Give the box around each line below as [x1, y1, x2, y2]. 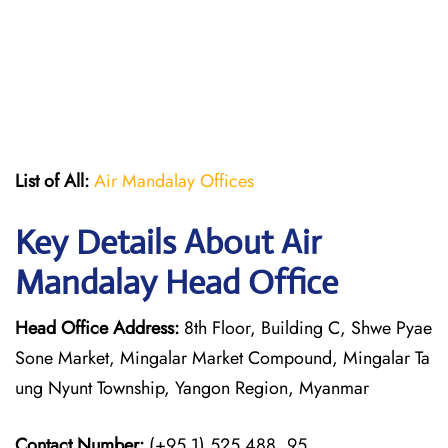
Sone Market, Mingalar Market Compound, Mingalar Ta [15, 345, 430, 371]
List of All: [15, 168, 89, 194]
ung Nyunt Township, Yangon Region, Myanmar [15, 375, 369, 401]
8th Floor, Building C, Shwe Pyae [179, 315, 432, 341]
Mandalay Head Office [15, 262, 338, 303]
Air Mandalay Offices [94, 168, 254, 194]
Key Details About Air [15, 222, 321, 263]
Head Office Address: [15, 315, 179, 341]
